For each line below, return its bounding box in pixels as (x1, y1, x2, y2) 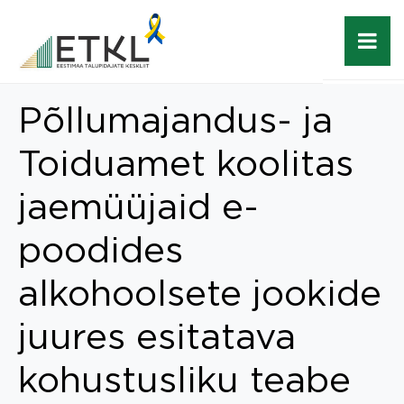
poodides (18, 229, 183, 269)
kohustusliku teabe (18, 359, 351, 399)
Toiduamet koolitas (18, 142, 353, 182)
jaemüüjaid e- (18, 186, 259, 225)
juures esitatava (18, 316, 296, 355)
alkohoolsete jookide (18, 272, 381, 312)
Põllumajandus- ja (18, 99, 333, 139)
